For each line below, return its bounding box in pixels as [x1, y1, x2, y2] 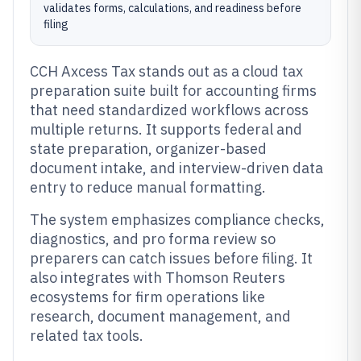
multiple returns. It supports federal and [30, 120, 302, 139]
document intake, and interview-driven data [30, 159, 323, 177]
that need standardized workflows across [30, 101, 309, 119]
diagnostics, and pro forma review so [30, 230, 276, 248]
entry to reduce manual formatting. [30, 178, 266, 197]
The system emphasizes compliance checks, [30, 210, 325, 229]
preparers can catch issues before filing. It [30, 249, 313, 268]
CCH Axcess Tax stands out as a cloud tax [30, 62, 303, 81]
